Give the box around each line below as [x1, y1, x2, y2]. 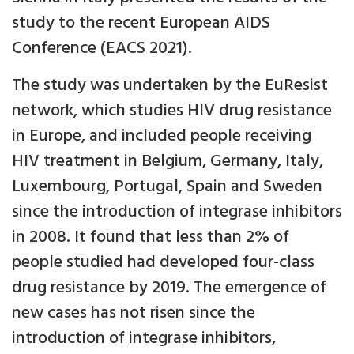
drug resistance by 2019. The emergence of [12, 273, 326, 302]
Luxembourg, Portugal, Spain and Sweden [12, 172, 322, 201]
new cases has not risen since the [12, 299, 255, 327]
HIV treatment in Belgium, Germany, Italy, [12, 147, 323, 175]
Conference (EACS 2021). [12, 34, 192, 62]
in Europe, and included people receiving [12, 122, 311, 150]
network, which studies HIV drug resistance [12, 96, 332, 125]
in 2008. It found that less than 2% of [12, 223, 289, 251]
